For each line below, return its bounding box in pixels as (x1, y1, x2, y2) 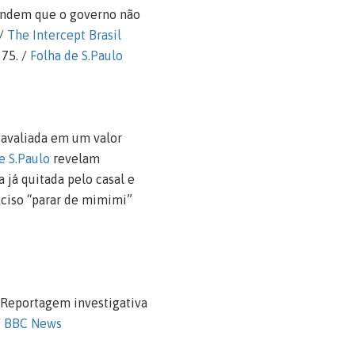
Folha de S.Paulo (29, 48, 123, 63)
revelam (49, 151, 100, 166)
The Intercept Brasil (6, 27, 121, 42)
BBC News (3, 315, 62, 330)
